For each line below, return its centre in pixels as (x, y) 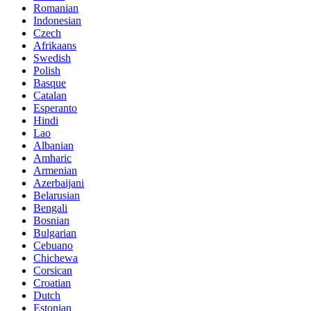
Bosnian (51, 220)
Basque (50, 83)
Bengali (50, 208)
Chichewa (56, 258)
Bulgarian (55, 233)
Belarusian (57, 195)
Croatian (52, 283)
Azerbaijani (59, 183)
